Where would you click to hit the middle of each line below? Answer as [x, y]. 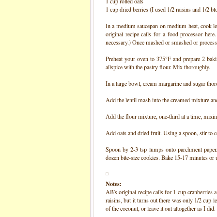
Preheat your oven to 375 [135, 59]
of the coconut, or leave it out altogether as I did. [161, 208]
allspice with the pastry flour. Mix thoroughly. [158, 67]
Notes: [114, 184]
